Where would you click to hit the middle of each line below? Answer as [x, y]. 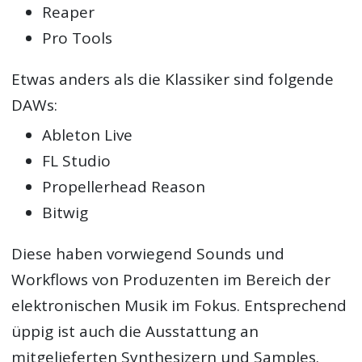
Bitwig [65, 213]
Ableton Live [88, 135]
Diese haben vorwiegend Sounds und [148, 254]
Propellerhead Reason [124, 187]
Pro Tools [78, 38]
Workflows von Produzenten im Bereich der [171, 280]
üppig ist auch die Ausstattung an [135, 332]
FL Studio [77, 161]
